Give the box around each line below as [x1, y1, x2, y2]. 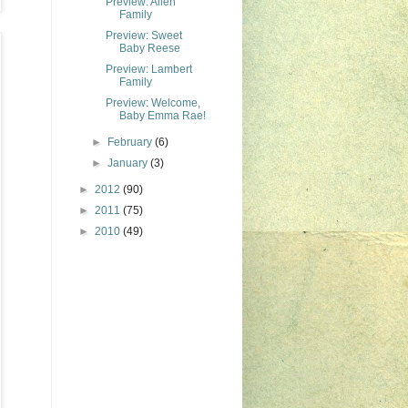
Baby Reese [118, 42, 180, 55]
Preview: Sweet [105, 29, 182, 42]
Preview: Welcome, [105, 97, 200, 109]
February [107, 136, 156, 148]
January [107, 157, 151, 169]
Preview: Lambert [105, 63, 192, 76]
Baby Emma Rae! [118, 109, 206, 122]
